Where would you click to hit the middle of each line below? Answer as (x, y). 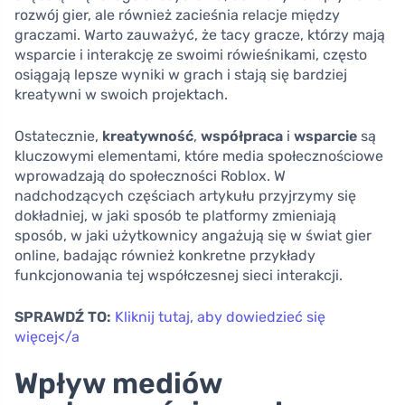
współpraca (242, 136)
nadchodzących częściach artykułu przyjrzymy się (185, 195)
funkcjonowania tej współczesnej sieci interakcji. (179, 275)
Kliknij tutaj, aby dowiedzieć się (220, 316)
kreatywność (148, 136)
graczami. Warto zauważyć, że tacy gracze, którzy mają (200, 34)
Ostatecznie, (58, 136)
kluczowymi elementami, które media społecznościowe (199, 155)
